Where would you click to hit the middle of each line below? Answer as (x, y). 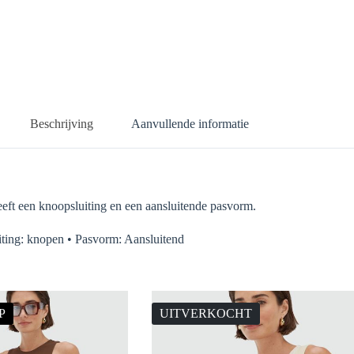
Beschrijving (62, 123)
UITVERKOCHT (205, 314)
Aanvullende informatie (190, 123)
